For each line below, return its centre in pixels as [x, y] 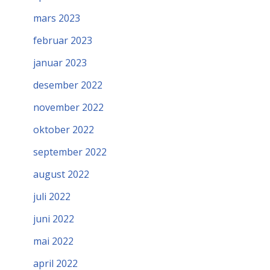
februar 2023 [63, 41]
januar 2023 [60, 63]
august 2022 [61, 174]
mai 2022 [53, 241]
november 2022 [68, 108]
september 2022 [70, 152]
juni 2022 [54, 219]
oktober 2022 [64, 130]
